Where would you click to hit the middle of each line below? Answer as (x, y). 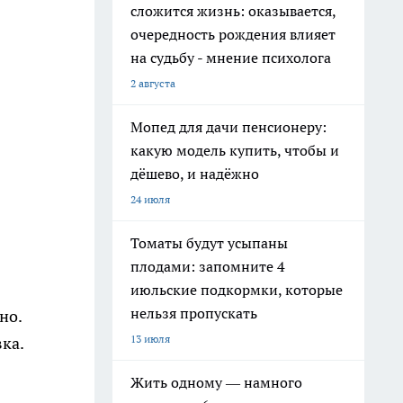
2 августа (153, 83)
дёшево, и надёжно (195, 174)
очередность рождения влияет (233, 34)
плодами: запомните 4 (208, 266)
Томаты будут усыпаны (209, 243)
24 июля (150, 199)
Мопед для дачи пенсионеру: (228, 127)
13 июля (150, 339)
